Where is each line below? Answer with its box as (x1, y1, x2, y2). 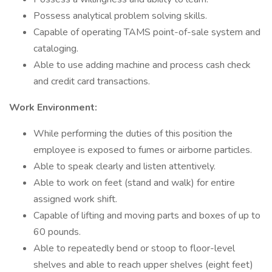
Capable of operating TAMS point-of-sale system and (33, 25, 260, 39)
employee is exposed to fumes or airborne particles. (33, 143, 252, 157)
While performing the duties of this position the (33, 127, 233, 140)
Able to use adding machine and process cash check (33, 58, 251, 72)
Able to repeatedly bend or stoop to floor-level (33, 242, 235, 255)
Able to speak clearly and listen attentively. (33, 160, 216, 173)
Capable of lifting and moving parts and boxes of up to (33, 209, 260, 222)
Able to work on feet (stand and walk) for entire (33, 176, 235, 189)
